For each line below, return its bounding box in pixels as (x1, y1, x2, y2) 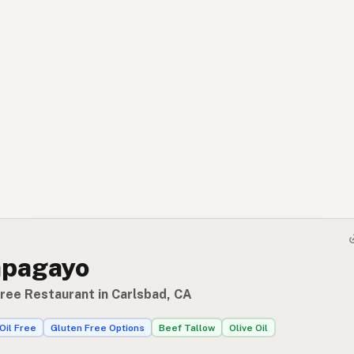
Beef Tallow (159, 322, 215, 333)
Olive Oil (229, 322, 268, 333)
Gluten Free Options (51, 322, 145, 333)
